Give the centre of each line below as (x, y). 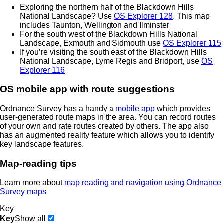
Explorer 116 (42, 70)
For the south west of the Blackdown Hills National (109, 34)
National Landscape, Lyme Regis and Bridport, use (111, 61)
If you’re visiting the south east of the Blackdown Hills (113, 52)
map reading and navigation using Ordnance (143, 183)
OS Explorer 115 (192, 43)
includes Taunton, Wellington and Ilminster (95, 25)
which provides (182, 108)
